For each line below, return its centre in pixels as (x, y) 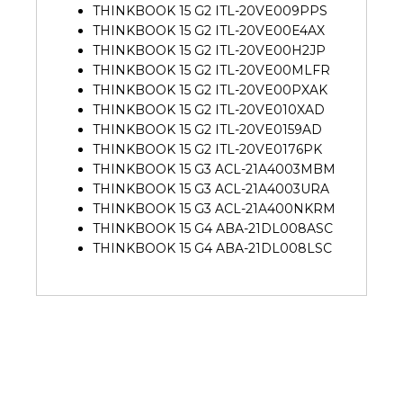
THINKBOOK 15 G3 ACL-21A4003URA (211, 188)
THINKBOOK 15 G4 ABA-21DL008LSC (212, 248)
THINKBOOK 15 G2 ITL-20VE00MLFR (211, 70)
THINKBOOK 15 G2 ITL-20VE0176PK (207, 149)
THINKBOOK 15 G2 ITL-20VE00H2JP (209, 50)
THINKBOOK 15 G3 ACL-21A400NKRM (214, 208)
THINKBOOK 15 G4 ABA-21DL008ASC (213, 228)
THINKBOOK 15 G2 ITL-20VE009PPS (210, 10)
